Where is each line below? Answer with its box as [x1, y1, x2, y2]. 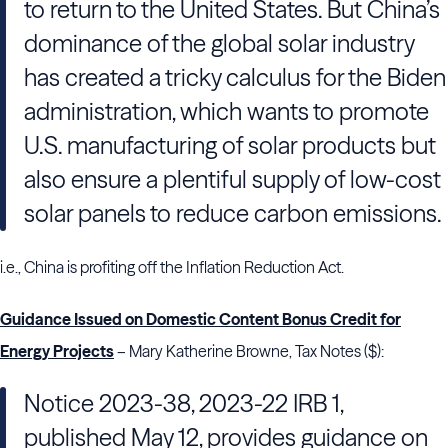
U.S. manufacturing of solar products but [24, 131, 436, 160]
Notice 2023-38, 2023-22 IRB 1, [24, 389, 343, 418]
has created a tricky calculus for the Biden [24, 63, 446, 92]
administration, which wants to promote [24, 97, 429, 126]
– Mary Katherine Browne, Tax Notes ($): [114, 341, 384, 361]
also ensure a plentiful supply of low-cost [24, 165, 441, 194]
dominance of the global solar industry [24, 29, 414, 58]
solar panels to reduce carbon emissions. [24, 199, 442, 228]
